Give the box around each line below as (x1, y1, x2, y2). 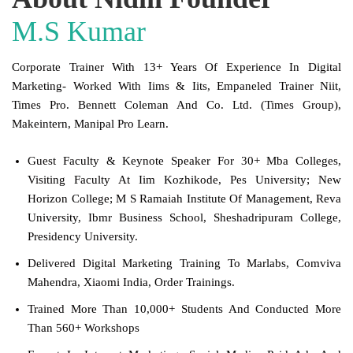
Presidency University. (28, 229, 138, 243)
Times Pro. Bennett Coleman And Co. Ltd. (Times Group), (12, 98, 341, 112)
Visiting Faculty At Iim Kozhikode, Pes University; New (28, 173, 341, 186)
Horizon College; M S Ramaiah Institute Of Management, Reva (28, 191, 341, 205)
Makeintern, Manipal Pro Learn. (12, 117, 169, 131)
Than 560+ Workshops (28, 321, 139, 334)
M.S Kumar (12, 16, 146, 48)
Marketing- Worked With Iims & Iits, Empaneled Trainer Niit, (12, 80, 341, 93)
